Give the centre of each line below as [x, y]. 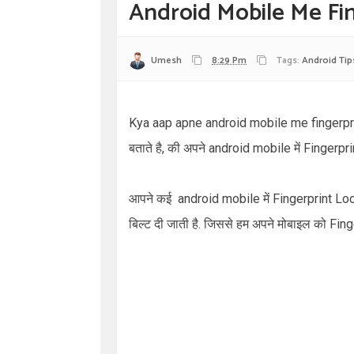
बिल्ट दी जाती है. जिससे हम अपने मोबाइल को [229, 224]
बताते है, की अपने [169, 148]
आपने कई [152, 199]
